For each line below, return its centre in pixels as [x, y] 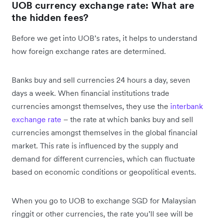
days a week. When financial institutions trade [91, 93]
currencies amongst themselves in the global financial [105, 133]
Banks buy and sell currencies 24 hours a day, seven [101, 80]
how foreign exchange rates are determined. [90, 51]
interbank [187, 106]
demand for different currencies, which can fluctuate [103, 159]
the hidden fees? [50, 18]
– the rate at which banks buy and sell [127, 119]
